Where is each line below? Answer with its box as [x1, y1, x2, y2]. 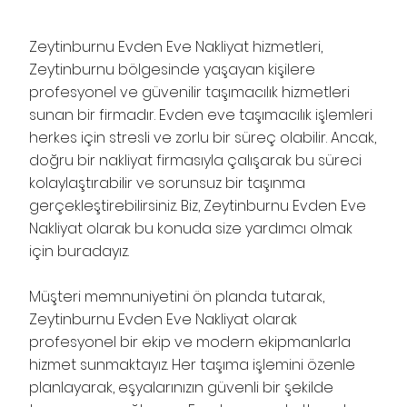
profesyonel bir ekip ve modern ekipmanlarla [29, 331, 352, 352]
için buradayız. [29, 240, 130, 262]
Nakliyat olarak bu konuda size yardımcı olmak [29, 217, 353, 239]
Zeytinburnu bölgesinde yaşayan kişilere [29, 58, 316, 80]
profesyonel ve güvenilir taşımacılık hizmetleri [29, 81, 351, 103]
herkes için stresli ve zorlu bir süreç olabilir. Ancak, [29, 126, 377, 148]
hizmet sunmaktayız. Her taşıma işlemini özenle [29, 353, 356, 375]
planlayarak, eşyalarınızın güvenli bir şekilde [29, 376, 334, 398]
